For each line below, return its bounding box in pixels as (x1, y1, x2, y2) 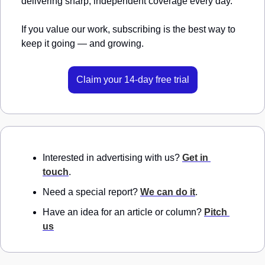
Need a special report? (43, 187, 140, 198)
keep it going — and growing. (21, 38, 144, 49)
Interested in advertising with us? (43, 153, 182, 163)
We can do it (140, 187, 195, 198)
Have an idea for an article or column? (43, 207, 204, 218)
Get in (182, 153, 208, 163)
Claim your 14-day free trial (76, 75, 189, 85)
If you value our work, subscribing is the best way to (21, 24, 235, 35)
